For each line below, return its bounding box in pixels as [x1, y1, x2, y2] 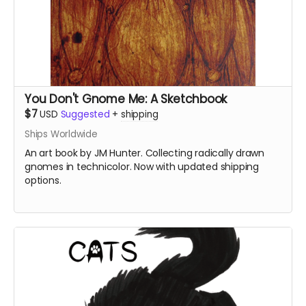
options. [25, 173, 61, 187]
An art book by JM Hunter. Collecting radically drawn [25, 146, 265, 160]
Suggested [60, 108, 110, 121]
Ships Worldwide [25, 128, 98, 141]
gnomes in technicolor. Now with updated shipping [25, 160, 259, 173]
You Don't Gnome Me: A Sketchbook [25, 91, 227, 107]
